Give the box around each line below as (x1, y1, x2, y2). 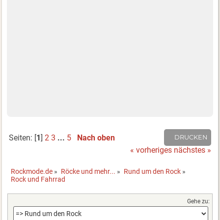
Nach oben (77, 133, 115, 143)
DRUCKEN (174, 133, 208, 141)
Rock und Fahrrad (11, 175, 66, 184)
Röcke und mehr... (61, 167, 116, 176)
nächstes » (174, 145, 212, 155)
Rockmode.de (11, 167, 53, 176)
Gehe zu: (187, 198, 210, 205)
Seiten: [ (8, 133, 36, 143)
